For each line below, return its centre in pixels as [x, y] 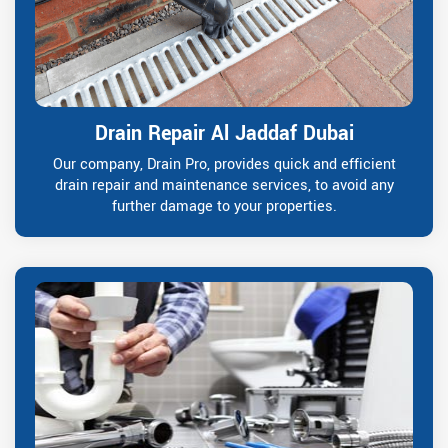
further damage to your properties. [224, 206]
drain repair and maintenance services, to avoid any [224, 185]
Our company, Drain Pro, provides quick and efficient [224, 164]
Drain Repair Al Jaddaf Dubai [224, 133]
